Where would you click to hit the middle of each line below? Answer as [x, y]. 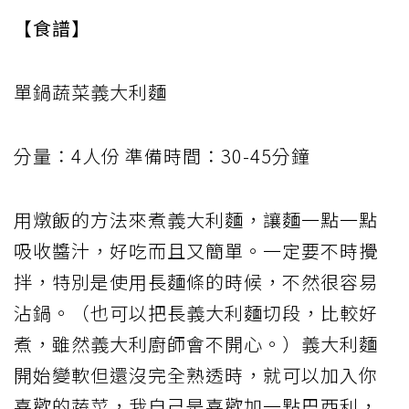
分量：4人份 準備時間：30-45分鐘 [162, 155]
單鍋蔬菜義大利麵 [90, 91]
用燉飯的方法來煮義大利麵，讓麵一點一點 [196, 219]
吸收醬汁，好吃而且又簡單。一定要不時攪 [196, 250]
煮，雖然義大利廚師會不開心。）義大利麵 [196, 343]
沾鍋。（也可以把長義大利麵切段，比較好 [196, 312]
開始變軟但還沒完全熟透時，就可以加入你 [196, 374]
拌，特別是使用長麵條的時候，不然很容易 [196, 281]
